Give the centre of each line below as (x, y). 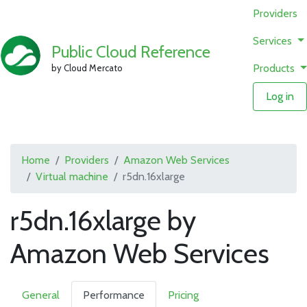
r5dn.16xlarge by (103, 220)
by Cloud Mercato (87, 67)
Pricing (183, 295)
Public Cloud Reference (131, 51)
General (41, 295)
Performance (114, 295)
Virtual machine (72, 176)
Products (275, 68)
